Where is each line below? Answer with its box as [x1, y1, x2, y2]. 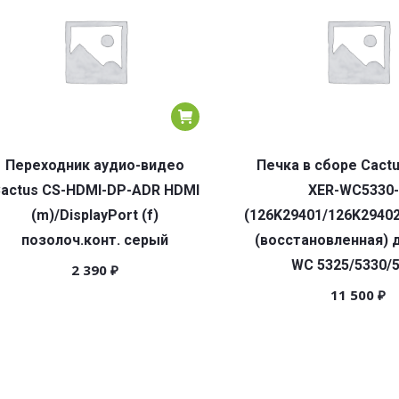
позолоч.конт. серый [21, 232, 168, 248]
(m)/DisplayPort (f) [31, 207, 159, 224]
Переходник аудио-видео [5, 157, 184, 174]
